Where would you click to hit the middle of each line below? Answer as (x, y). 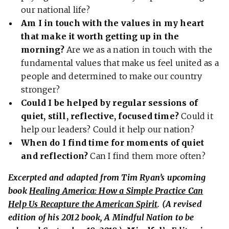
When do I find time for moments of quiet (113, 143)
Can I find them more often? (147, 156)
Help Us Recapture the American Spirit (83, 204)
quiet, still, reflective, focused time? (100, 116)
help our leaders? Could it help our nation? (108, 130)
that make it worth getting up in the (100, 37)
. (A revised (180, 204)
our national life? (55, 10)
